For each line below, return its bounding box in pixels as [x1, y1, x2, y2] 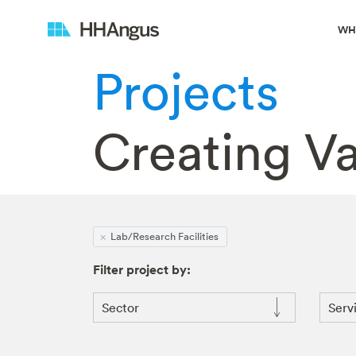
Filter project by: [93, 261, 191, 278]
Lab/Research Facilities [110, 229, 219, 243]
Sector [102, 300, 139, 315]
